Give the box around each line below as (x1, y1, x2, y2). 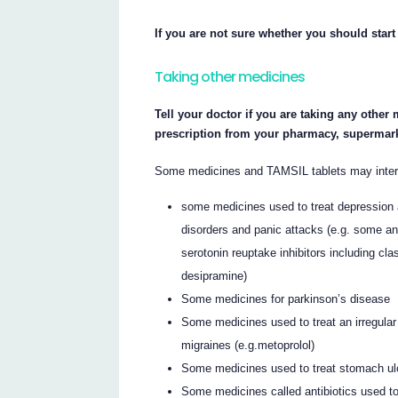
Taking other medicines (155, 66, 306, 87)
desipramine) (181, 269, 248, 283)
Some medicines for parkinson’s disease (181, 292, 391, 306)
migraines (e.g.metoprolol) (181, 338, 315, 353)
